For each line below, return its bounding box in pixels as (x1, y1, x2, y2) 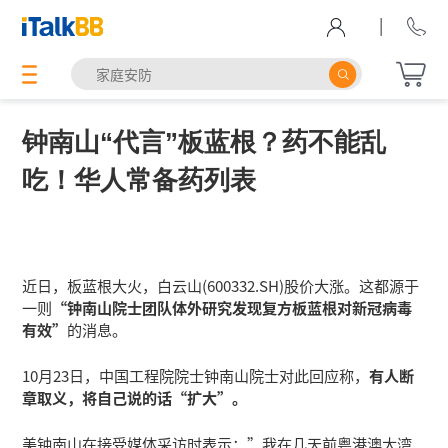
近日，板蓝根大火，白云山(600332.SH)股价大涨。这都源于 (22, 273, 420, 296)
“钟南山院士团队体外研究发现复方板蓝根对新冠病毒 (52, 295, 413, 318)
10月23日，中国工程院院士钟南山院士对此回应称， (22, 364, 370, 387)
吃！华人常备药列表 (22, 166, 257, 195)
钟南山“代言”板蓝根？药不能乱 (22, 128, 387, 157)
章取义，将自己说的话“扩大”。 (22, 386, 248, 409)
